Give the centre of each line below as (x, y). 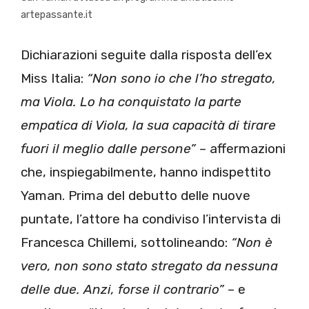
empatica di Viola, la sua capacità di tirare (148, 125)
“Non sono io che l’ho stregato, (181, 78)
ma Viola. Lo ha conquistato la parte (131, 101)
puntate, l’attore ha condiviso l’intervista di (151, 219)
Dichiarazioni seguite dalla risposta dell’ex (146, 54)
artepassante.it (57, 15)
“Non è (250, 242)
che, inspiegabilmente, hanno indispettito (146, 172)
